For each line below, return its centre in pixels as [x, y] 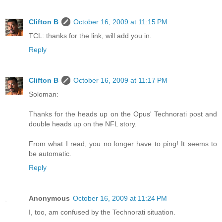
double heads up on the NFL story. [83, 124]
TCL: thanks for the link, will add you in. [90, 36]
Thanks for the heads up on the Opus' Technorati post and [123, 114]
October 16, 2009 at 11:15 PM [120, 22]
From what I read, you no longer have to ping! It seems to [123, 144]
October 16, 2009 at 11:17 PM [120, 81]
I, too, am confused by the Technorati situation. [102, 212]
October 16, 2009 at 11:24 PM [120, 198]
